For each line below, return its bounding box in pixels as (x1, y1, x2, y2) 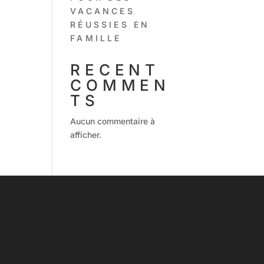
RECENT (70, 61, 160, 79)
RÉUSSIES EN (70, 19, 150, 29)
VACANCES (70, 6, 135, 16)
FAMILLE (70, 33, 122, 43)
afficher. (70, 130, 102, 140)
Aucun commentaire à (70, 116, 156, 126)
